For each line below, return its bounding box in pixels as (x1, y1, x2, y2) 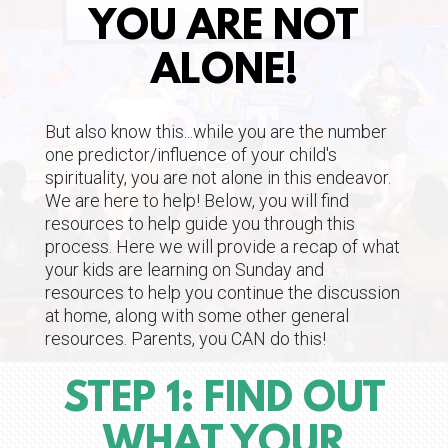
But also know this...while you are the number (45, 121, 387, 143)
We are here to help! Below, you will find (45, 190, 349, 212)
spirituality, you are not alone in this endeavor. (45, 167, 391, 189)
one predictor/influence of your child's (45, 144, 337, 166)
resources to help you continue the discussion (45, 282, 400, 304)
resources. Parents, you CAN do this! (45, 328, 326, 350)
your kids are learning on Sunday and (45, 259, 324, 281)
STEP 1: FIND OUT (62, 377, 386, 424)
